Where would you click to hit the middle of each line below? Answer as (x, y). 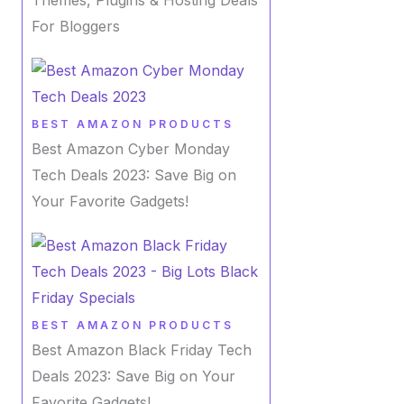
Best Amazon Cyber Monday (131, 148)
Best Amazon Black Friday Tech (142, 349)
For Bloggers (76, 26)
